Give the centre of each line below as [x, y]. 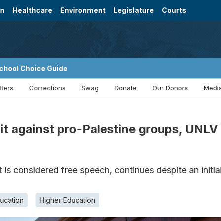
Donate [126, 88]
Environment [83, 10]
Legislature [134, 10]
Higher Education [67, 200]
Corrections [47, 88]
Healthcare [33, 10]
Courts [174, 10]
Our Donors [170, 88]
